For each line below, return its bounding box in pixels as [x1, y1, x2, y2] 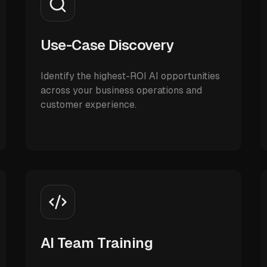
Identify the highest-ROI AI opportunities [40, 70, 220, 82]
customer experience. [40, 99, 136, 110]
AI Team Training [40, 235, 153, 251]
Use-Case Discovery [40, 37, 174, 53]
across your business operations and [40, 85, 202, 96]
